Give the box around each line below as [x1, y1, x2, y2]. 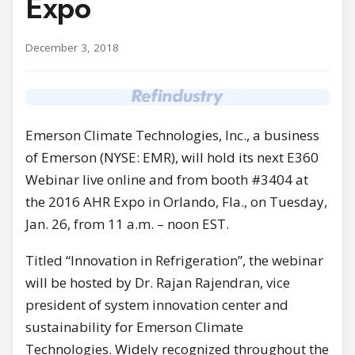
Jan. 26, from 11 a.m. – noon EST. [25, 214, 229, 233]
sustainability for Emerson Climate [25, 317, 243, 336]
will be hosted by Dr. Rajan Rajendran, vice [25, 273, 290, 292]
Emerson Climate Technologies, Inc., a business [25, 125, 319, 144]
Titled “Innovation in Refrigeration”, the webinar [25, 250, 323, 269]
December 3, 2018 [25, 40, 119, 55]
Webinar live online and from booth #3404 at [25, 170, 308, 189]
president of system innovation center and [25, 295, 288, 314]
